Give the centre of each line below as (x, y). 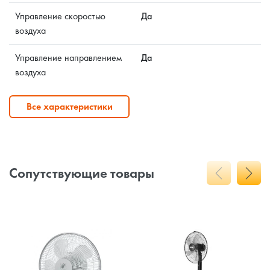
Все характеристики (69, 106)
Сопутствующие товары (82, 173)
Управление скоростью (60, 16)
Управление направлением (68, 58)
